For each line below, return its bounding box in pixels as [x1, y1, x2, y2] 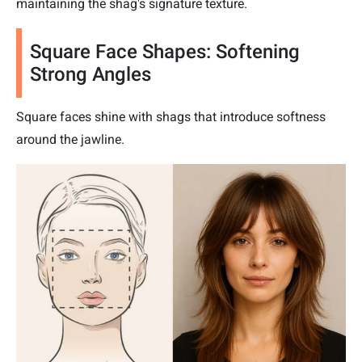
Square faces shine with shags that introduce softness [16, 109, 326, 125]
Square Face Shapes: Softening [30, 40, 300, 64]
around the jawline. [16, 132, 124, 148]
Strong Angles [30, 63, 151, 86]
